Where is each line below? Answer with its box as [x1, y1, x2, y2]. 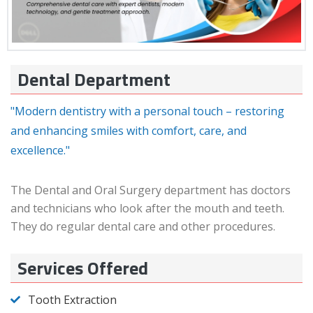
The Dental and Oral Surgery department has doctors [10, 182, 291, 198]
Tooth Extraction [28, 292, 117, 307]
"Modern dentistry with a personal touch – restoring [10, 103, 284, 119]
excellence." [10, 143, 70, 158]
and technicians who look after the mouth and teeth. [10, 201, 284, 216]
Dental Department [17, 66, 170, 93]
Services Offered [17, 254, 148, 282]
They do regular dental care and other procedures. [10, 219, 275, 234]
